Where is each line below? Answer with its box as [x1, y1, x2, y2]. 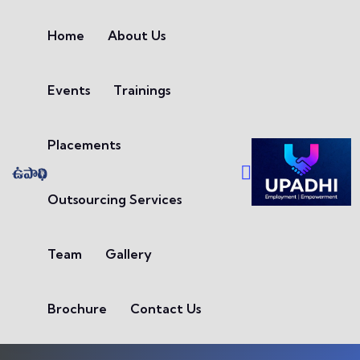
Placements [47, 137, 121, 153]
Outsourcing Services [47, 191, 182, 207]
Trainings [112, 82, 170, 98]
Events [47, 82, 90, 98]
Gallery [104, 246, 152, 262]
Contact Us [129, 301, 201, 317]
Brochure [47, 301, 107, 317]
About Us [107, 27, 166, 43]
